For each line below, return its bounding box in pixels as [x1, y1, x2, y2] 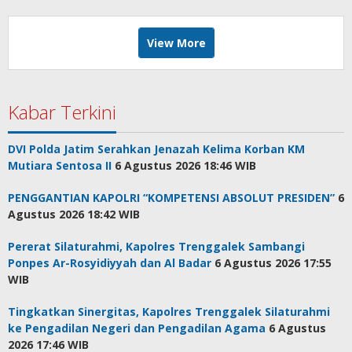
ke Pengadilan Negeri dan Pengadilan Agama [8, 321, 266, 335]
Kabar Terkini [8, 99, 116, 125]
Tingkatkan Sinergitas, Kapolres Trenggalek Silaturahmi [8, 304, 330, 319]
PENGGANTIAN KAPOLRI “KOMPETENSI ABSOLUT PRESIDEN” [8, 190, 335, 205]
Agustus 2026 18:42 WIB [8, 207, 140, 222]
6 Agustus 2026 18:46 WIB [115, 158, 256, 173]
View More [146, 35, 206, 50]
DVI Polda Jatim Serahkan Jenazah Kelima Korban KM [8, 141, 305, 156]
